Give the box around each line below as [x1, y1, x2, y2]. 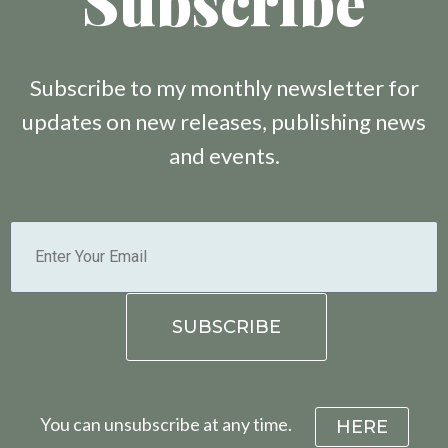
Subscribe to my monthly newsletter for [29, 74, 419, 102]
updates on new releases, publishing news [22, 108, 426, 136]
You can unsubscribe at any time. [39, 413, 295, 436]
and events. [168, 142, 280, 170]
